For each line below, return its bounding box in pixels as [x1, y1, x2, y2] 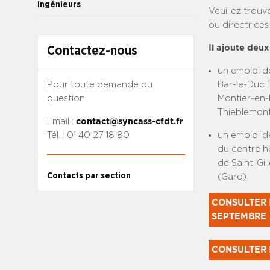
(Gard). [218, 172, 248, 181]
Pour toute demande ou [46, 80, 152, 89]
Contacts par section [46, 171, 131, 180]
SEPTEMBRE [212, 212, 266, 221]
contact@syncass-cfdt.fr [75, 116, 183, 126]
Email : [46, 116, 76, 126]
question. [46, 93, 87, 103]
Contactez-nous [46, 44, 137, 57]
